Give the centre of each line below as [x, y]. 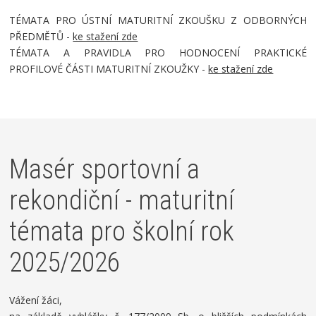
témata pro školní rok [122, 231]
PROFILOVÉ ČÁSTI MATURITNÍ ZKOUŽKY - [109, 69]
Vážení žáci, [36, 300]
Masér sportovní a [105, 169]
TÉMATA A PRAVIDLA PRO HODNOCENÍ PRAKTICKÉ [158, 53]
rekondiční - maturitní [122, 200]
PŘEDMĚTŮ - [41, 36]
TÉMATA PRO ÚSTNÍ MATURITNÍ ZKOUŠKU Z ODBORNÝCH [158, 20]
